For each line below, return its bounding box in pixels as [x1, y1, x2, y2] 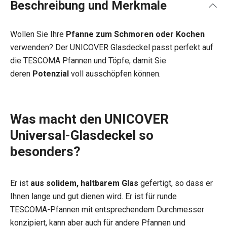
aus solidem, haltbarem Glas [30, 178, 138, 188]
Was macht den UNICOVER [10, 111, 169, 127]
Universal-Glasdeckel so [10, 128, 154, 143]
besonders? [10, 144, 81, 159]
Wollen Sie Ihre [10, 29, 66, 39]
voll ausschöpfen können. [69, 69, 161, 79]
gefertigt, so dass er [138, 178, 213, 188]
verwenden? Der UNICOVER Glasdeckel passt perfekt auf [10, 43, 213, 52]
